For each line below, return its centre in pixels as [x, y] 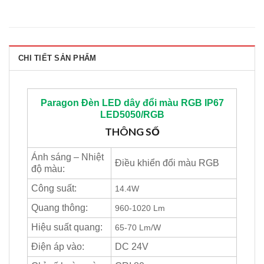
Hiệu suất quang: [67, 227]
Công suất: [54, 189]
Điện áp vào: [58, 247]
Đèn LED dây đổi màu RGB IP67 [151, 103]
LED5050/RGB [132, 115]
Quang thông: [60, 208]
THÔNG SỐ [132, 132]
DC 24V [132, 247]
